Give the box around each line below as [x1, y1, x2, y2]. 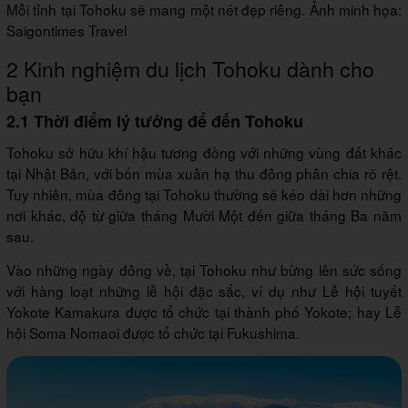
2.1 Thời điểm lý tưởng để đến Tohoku [6, 108, 303, 133]
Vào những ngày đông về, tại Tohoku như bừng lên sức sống [6, 259, 402, 280]
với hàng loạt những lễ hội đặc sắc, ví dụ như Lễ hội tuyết [6, 280, 402, 301]
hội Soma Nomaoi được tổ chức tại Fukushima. [6, 321, 300, 342]
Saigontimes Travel [6, 19, 127, 40]
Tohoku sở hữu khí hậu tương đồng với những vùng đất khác [6, 141, 402, 162]
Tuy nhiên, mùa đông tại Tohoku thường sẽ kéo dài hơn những [6, 183, 402, 204]
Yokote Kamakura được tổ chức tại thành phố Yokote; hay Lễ [6, 301, 402, 321]
